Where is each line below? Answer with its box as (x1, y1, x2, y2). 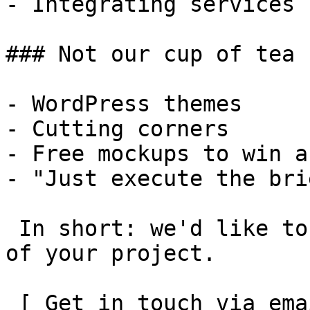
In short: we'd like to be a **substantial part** (6, 216, 19, 241)
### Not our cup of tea (6, 42, 295, 66)
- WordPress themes (6, 91, 242, 116)
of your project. (6, 241, 216, 266)
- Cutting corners (6, 116, 229, 141)
